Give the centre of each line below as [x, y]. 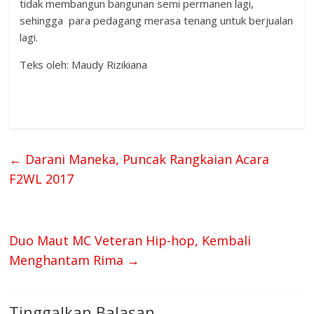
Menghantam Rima [68, 260]
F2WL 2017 [42, 179]
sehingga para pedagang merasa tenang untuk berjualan [157, 20]
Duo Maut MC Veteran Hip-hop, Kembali [130, 240]
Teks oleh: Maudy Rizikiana [84, 64]
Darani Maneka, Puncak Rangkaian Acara [146, 159]
